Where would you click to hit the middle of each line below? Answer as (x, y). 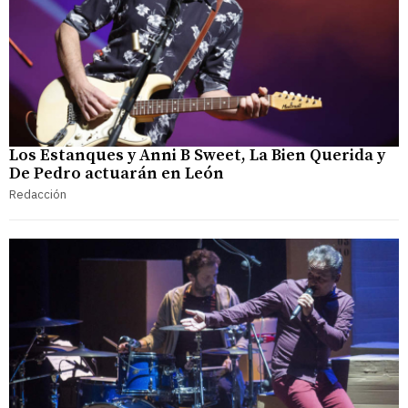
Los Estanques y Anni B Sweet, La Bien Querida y (197, 155)
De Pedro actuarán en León (117, 173)
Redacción (38, 194)
